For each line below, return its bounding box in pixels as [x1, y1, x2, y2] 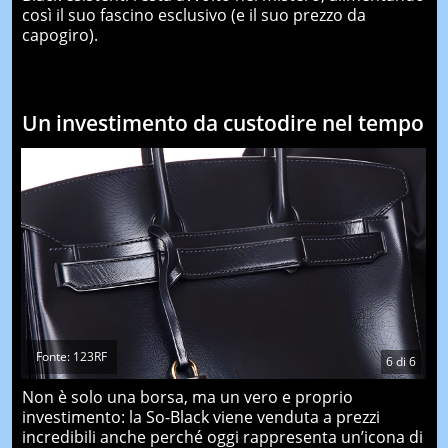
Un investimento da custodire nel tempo [21, 109, 424, 137]
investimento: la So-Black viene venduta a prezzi [21, 405, 380, 428]
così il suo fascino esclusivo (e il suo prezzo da [21, 3, 366, 26]
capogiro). [21, 23, 98, 46]
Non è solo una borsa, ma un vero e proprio [21, 385, 353, 408]
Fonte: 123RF [35, 347, 107, 365]
